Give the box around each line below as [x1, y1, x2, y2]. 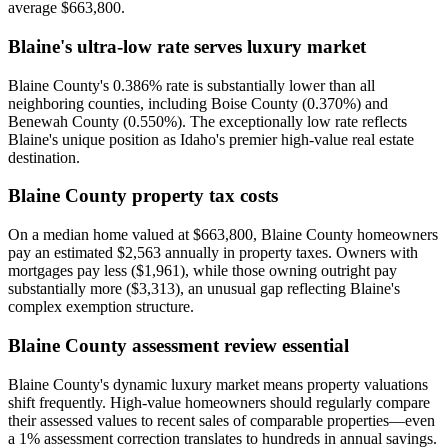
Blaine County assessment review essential [8, 334, 349, 356]
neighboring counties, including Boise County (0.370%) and [8, 94, 388, 112]
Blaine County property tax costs [8, 185, 278, 207]
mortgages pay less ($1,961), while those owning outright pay [8, 262, 397, 280]
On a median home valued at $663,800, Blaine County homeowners [8, 226, 438, 244]
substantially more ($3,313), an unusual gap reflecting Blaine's [8, 280, 400, 298]
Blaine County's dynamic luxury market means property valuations [8, 375, 428, 393]
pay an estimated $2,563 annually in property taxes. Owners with [8, 244, 418, 262]
